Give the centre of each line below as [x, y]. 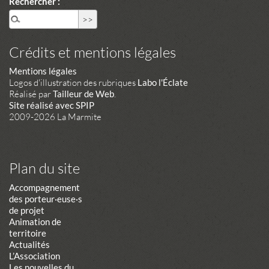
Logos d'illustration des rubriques [74, 83]
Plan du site [45, 168]
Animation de [35, 221]
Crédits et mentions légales [93, 52]
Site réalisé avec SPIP [52, 105]
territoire [28, 233]
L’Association [35, 255]
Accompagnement [45, 187]
